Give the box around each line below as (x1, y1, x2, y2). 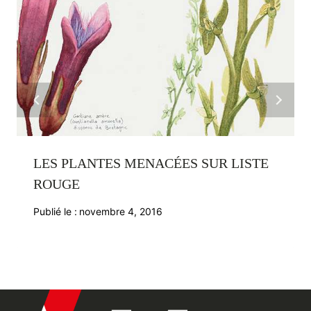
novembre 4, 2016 (79, 205, 163, 218)
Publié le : (33, 205, 77, 218)
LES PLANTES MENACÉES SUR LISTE (33, 155, 269, 171)
